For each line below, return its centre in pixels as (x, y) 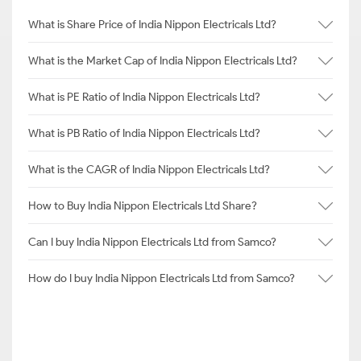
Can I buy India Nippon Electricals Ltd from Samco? (152, 242)
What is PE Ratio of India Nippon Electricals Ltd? (144, 97)
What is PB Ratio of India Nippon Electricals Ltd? (144, 133)
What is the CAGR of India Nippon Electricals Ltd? (149, 169)
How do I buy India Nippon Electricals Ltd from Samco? (162, 278)
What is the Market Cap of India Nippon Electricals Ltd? (163, 60)
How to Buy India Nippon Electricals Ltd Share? (143, 205)
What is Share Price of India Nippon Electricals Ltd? (152, 24)
